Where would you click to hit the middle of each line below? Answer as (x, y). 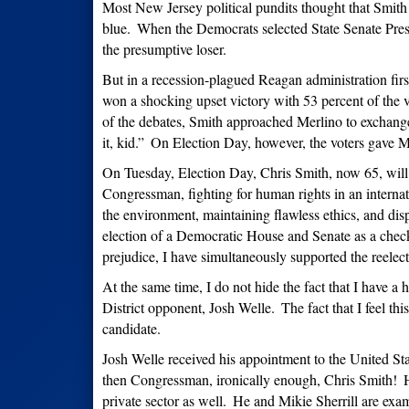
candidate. (134, 329)
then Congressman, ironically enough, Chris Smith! (250, 380)
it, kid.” (123, 142)
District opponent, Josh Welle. (189, 308)
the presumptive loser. (164, 49)
